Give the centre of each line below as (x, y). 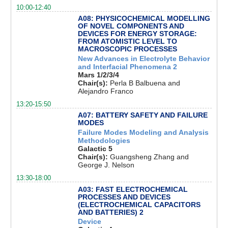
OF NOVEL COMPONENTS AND (131, 26)
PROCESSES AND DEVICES (124, 197)
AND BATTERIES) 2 (110, 212)
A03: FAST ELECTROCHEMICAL (133, 189)
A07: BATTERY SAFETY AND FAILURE (142, 115)
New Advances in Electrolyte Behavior (144, 58)
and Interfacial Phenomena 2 (127, 66)
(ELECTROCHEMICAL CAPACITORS (139, 204)
